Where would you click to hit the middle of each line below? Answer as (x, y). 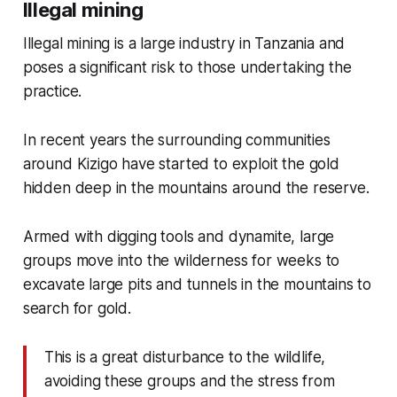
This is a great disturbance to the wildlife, (185, 357)
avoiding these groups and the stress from (189, 381)
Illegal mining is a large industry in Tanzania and (184, 43)
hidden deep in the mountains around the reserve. (196, 187)
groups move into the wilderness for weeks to (181, 260)
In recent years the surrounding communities (176, 140)
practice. (52, 91)
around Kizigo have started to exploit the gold (181, 163)
